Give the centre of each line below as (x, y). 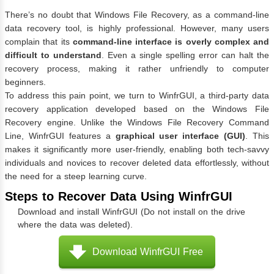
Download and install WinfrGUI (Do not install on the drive (131, 212)
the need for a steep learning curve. (76, 176)
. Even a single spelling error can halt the (185, 55)
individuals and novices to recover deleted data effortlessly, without (137, 162)
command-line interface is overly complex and (171, 41)
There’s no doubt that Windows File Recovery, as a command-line (137, 14)
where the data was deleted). (75, 225)
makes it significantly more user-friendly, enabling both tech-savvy (137, 149)
